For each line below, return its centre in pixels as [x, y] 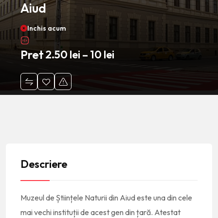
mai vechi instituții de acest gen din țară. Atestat [100, 212]
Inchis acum [47, 28]
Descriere [44, 164]
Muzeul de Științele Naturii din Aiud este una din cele [106, 198]
